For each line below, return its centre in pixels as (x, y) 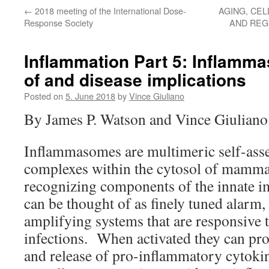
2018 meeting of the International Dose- (109, 11)
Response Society (59, 23)
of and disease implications (135, 80)
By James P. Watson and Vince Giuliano (146, 119)
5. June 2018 (90, 96)
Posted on (44, 96)
